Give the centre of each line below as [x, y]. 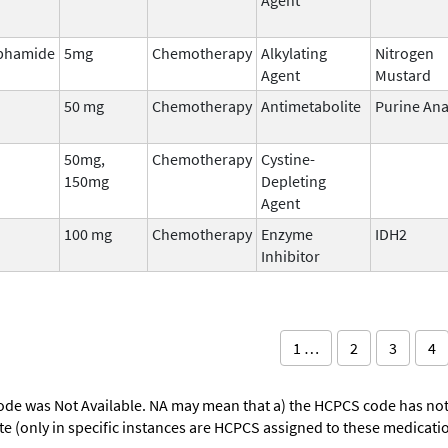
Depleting [293, 180]
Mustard [403, 74]
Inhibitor [290, 255]
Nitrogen [404, 52]
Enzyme [287, 233]
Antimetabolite [311, 105]
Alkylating [294, 52]
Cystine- [288, 158]
